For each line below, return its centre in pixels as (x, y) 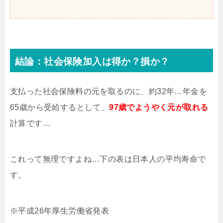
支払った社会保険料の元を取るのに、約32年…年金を (109, 92)
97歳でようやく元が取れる (159, 108)
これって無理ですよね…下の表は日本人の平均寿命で (108, 159)
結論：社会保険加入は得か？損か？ (92, 62)
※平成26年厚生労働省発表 (60, 211)
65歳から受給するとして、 (60, 108)
